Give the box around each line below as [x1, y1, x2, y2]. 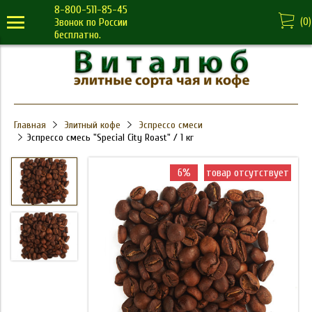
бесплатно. [54, 29, 101, 41]
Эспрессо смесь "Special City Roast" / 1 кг [26, 132, 194, 143]
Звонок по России [54, 16, 127, 29]
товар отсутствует [206, 166, 289, 179]
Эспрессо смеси [139, 119, 203, 131]
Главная [14, 119, 46, 131]
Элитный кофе [64, 119, 120, 131]
